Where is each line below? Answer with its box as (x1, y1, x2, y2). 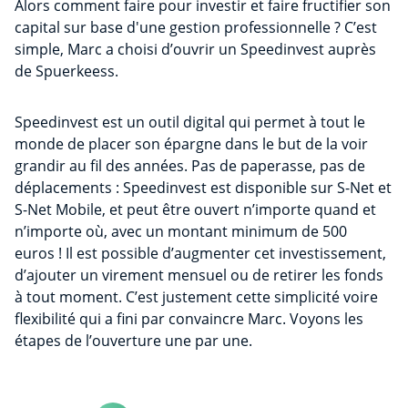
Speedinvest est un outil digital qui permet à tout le (15, 112, 365, 133)
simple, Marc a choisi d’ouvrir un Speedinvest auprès (15, 39, 376, 60)
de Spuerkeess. (15, 61, 118, 82)
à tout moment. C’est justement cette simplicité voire (15, 287, 378, 308)
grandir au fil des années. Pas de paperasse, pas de (15, 156, 365, 177)
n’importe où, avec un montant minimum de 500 (15, 221, 347, 242)
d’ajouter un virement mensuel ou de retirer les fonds (15, 265, 383, 286)
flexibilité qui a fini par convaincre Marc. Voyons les (15, 309, 363, 330)
